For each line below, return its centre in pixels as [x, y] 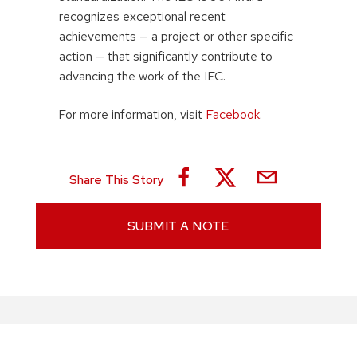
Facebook [232, 115]
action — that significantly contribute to [166, 56]
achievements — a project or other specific [176, 36]
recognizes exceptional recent [142, 16]
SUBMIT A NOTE [178, 226]
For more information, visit [130, 115]
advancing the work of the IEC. [142, 76]
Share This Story [116, 179]
